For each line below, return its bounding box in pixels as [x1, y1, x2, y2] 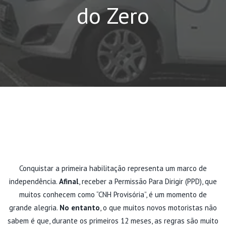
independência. [9, 176, 59, 186]
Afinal [59, 176, 79, 186]
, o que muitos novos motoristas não [100, 202, 217, 212]
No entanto [60, 202, 100, 212]
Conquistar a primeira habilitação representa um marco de [19, 163, 207, 173]
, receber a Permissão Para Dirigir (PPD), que [79, 176, 217, 186]
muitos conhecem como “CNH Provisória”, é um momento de [19, 189, 207, 199]
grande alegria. [9, 202, 60, 212]
